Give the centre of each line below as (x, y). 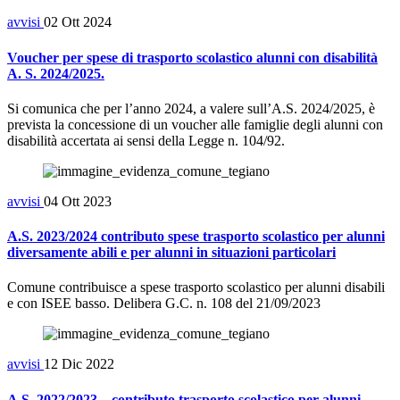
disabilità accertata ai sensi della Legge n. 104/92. (146, 140)
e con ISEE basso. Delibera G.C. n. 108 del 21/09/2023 (164, 304)
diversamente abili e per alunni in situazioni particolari (171, 253)
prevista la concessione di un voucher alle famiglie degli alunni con (195, 124)
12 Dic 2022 (79, 364)
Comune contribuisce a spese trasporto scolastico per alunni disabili (196, 287)
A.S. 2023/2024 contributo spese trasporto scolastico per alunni (196, 237)
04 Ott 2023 (78, 201)
